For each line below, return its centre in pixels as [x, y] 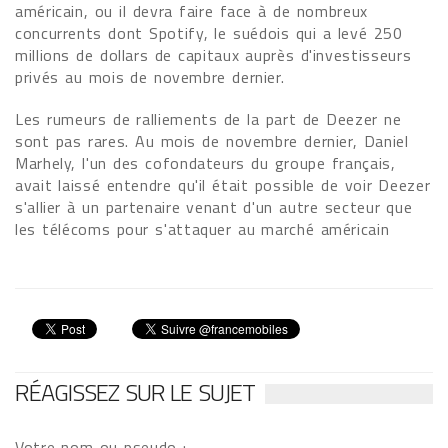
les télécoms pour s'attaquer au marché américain [202, 229]
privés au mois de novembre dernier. [150, 77]
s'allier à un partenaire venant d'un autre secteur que [214, 207]
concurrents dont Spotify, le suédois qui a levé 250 [209, 33]
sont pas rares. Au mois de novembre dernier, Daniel [212, 141]
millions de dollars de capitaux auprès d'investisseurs [213, 55]
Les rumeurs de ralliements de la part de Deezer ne [208, 119]
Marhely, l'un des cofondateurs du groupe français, [205, 163]
